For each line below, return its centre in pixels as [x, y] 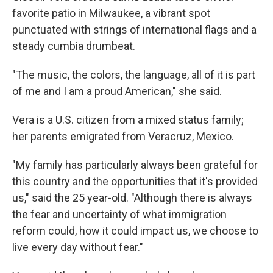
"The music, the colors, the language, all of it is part [134, 75]
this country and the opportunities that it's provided [135, 181]
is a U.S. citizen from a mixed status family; [140, 120]
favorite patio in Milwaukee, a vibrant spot [111, 13]
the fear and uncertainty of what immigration [119, 214]
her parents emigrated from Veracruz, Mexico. [123, 136]
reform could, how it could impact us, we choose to [135, 231]
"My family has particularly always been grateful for [135, 165]
